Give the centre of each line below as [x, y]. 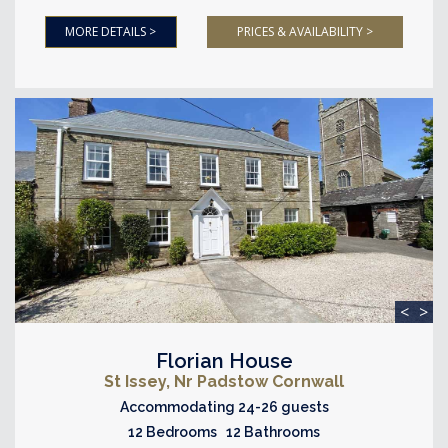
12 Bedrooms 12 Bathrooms [224, 431]
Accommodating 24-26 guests [224, 406]
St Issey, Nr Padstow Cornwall [224, 381]
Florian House [224, 360]
